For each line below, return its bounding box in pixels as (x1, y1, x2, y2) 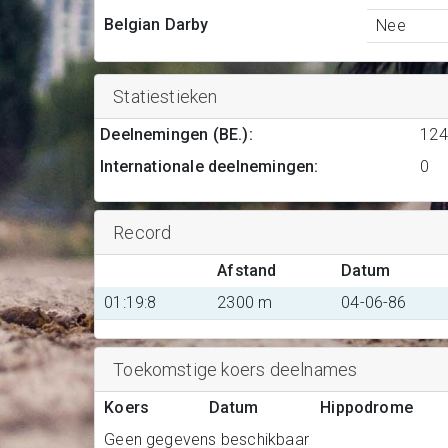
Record (113, 222, 172, 243)
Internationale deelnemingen (100, 157, 315, 176)
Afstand (217, 261, 277, 280)
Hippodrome (320, 398, 414, 417)
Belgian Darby (104, 15, 209, 35)
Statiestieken (113, 86, 218, 107)
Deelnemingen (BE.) (100, 125, 249, 144)
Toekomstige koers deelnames (113, 359, 358, 380)
